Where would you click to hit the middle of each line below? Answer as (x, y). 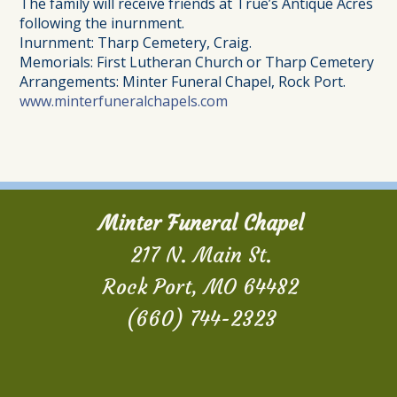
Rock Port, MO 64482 (201, 288)
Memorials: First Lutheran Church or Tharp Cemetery (197, 62)
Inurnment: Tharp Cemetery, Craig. (136, 43)
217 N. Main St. (201, 256)
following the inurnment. (102, 23)
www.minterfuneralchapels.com (124, 101)
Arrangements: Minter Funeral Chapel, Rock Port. (183, 82)
